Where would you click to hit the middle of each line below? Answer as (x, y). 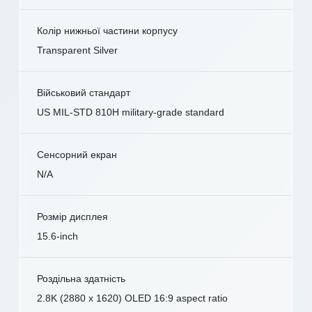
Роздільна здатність (81, 279)
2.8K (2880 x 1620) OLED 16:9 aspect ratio (132, 298)
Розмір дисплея (72, 217)
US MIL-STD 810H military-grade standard (131, 112)
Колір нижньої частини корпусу (107, 31)
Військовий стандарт (84, 93)
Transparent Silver (77, 50)
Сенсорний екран (77, 155)
